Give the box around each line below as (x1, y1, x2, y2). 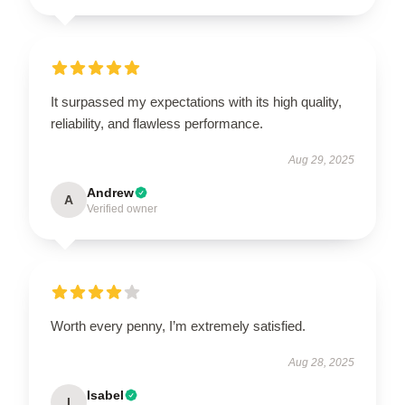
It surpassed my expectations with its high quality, (51, 94, 342, 109)
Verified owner (87, 202, 157, 215)
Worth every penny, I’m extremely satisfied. (51, 318, 306, 334)
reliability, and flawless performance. (51, 116, 263, 131)
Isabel (87, 388, 124, 402)
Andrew (87, 185, 134, 200)
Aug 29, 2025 (288, 154, 354, 166)
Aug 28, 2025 (288, 356, 354, 369)
